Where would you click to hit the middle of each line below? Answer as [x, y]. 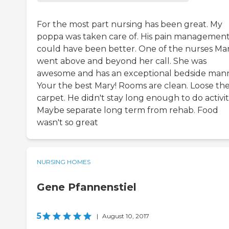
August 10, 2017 [126, 216]
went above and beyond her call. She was [122, 61]
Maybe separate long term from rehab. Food [128, 110]
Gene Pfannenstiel [87, 187]
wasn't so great [67, 123]
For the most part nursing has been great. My [130, 25]
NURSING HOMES [64, 162]
